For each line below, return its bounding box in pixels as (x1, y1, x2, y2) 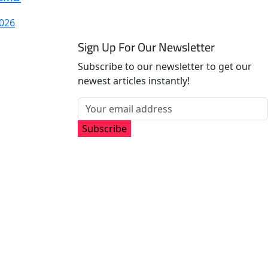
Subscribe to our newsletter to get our (78, 60, 252, 74)
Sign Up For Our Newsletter (78, 36, 215, 59)
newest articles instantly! (78, 74, 190, 88)
